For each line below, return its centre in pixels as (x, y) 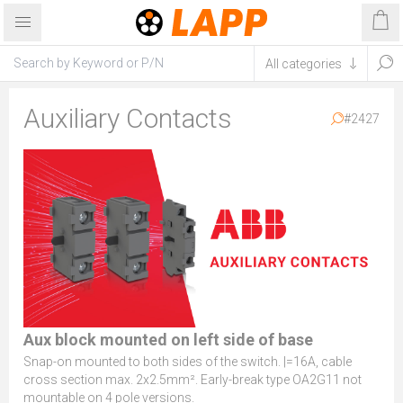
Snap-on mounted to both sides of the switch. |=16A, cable (188, 362)
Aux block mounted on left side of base (168, 340)
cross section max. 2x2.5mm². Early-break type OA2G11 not (193, 380)
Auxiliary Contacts (128, 118)
